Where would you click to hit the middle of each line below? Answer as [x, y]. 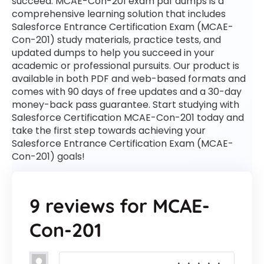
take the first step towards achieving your [109, 131]
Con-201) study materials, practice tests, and [116, 40]
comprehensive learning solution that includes [119, 14]
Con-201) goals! [48, 157]
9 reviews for [91, 206]
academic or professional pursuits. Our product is [126, 66]
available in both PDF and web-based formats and [129, 79]
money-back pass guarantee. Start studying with [126, 105]
